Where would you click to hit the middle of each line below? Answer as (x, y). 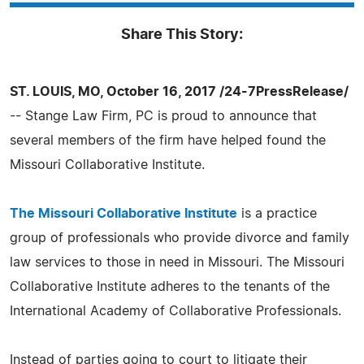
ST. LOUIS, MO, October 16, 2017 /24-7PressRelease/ (179, 91)
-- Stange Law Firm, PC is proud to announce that (163, 116)
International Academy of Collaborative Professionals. (175, 311)
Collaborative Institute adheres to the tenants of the (170, 286)
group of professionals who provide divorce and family (180, 238)
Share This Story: (182, 35)
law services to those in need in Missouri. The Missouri (177, 262)
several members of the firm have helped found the (168, 140)
